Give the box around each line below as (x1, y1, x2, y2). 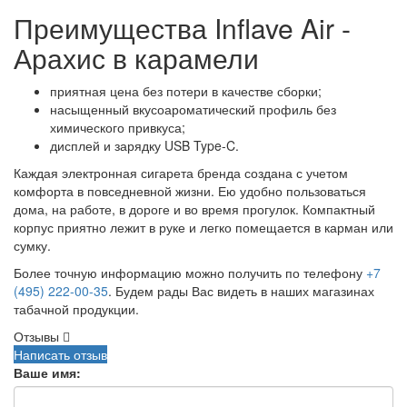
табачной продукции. (14, 299, 139, 318)
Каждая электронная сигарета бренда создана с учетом (14, 163, 348, 182)
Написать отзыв (14, 344, 107, 363)
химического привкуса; (50, 117, 185, 136)
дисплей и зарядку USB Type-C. (50, 135, 239, 154)
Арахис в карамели (14, 37, 259, 77)
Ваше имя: (14, 362, 81, 382)
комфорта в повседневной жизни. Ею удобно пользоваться (14, 181, 366, 200)
